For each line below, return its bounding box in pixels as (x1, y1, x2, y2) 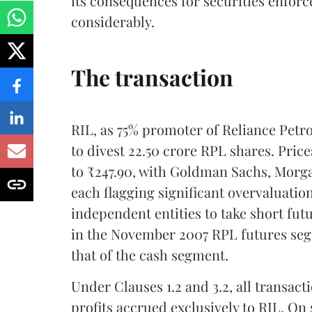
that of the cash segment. (71, 244, 228, 264)
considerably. (71, 11, 155, 31)
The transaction (71, 61, 233, 92)
